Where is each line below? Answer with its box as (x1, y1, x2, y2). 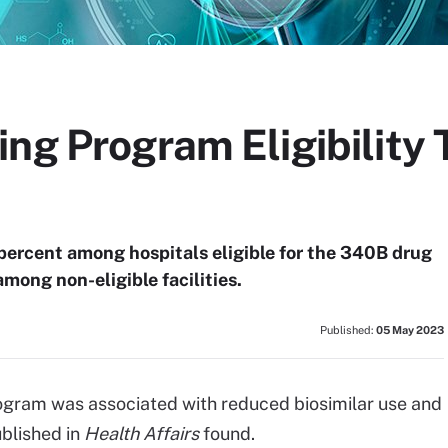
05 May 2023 (376, 324, 444, 336)
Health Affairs (84, 423, 199, 444)
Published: (320, 324, 376, 336)
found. (199, 423, 255, 444)
